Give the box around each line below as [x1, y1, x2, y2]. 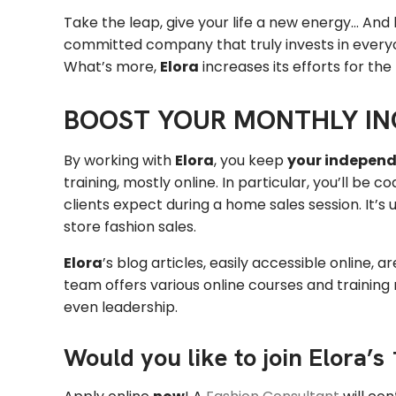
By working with [64, 150, 175, 171]
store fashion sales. [64, 217, 196, 238]
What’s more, [64, 56, 160, 77]
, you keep [214, 150, 287, 171]
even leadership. [64, 297, 178, 318]
